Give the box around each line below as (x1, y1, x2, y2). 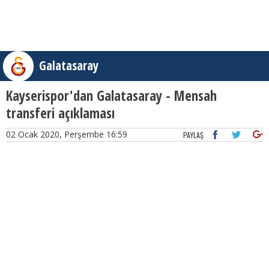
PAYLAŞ (183, 130, 204, 140)
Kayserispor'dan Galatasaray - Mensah (6, 86, 217, 105)
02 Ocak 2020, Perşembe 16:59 (6, 128, 127, 140)
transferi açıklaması (6, 103, 115, 122)
